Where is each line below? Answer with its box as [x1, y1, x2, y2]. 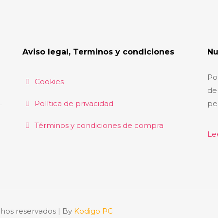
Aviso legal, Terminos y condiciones [22, 47, 174, 56]
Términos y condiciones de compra [34, 121, 163, 130]
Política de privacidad [34, 99, 113, 108]
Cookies [34, 77, 64, 86]
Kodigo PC [74, 206, 113, 216]
